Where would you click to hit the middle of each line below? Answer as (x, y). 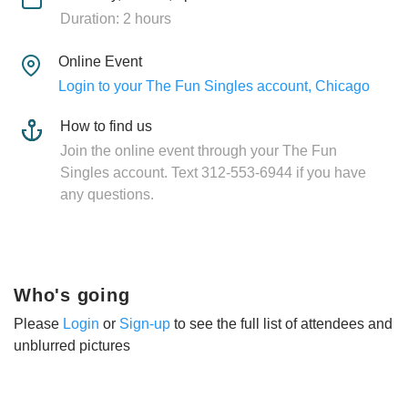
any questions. (107, 194)
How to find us (106, 126)
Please (38, 323)
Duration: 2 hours (115, 18)
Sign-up (145, 323)
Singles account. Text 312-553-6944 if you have (213, 172)
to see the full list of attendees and (281, 323)
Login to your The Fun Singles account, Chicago (214, 86)
